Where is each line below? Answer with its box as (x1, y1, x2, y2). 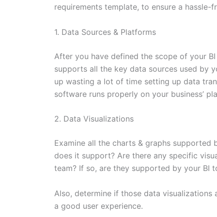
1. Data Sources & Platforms (54, 27, 156, 37)
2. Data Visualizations (54, 114, 134, 124)
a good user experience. (54, 201, 143, 211)
